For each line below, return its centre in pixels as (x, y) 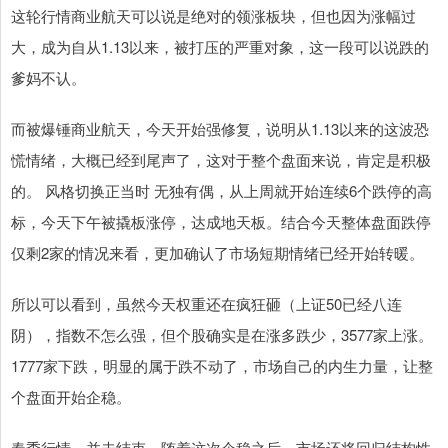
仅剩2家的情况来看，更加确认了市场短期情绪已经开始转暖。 (217, 253)
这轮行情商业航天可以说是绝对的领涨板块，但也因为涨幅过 (213, 16)
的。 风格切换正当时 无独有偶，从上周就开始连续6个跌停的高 (221, 191)
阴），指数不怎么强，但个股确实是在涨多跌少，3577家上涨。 (222, 335)
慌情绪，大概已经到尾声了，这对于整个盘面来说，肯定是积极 (221, 160)
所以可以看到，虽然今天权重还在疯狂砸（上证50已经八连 (206, 304)
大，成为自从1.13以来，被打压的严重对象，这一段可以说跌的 (220, 47)
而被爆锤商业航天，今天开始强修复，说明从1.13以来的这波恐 (220, 129)
